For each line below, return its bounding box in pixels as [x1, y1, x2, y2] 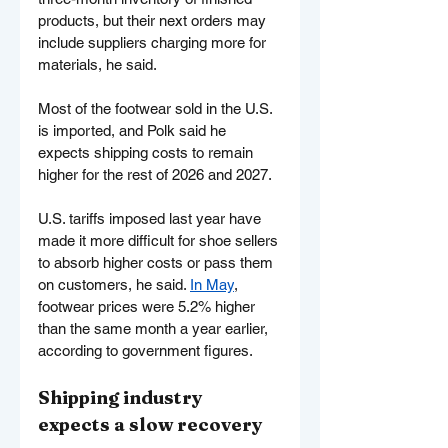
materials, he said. [38, 55, 157, 73]
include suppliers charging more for [38, 33, 270, 51]
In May [190, 275, 234, 293]
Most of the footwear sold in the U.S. [38, 99, 276, 117]
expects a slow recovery [38, 412, 263, 436]
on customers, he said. [38, 275, 190, 293]
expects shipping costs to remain [38, 143, 257, 161]
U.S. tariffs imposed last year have [38, 209, 265, 227]
